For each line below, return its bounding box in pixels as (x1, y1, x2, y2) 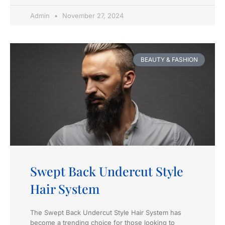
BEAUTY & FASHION (140, 55, 198, 63)
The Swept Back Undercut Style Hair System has (30, 208, 181, 216)
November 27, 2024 (60, 11, 124, 20)
